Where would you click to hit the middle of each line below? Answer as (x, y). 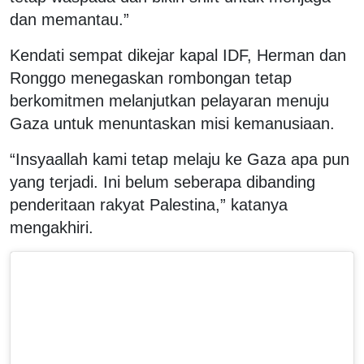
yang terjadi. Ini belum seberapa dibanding (162, 182)
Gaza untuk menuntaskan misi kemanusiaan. (172, 123)
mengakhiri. (52, 227)
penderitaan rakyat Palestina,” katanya (149, 204)
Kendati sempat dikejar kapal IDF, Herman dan (178, 55)
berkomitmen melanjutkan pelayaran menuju (169, 100)
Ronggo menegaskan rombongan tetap (151, 78)
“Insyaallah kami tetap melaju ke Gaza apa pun (180, 159)
